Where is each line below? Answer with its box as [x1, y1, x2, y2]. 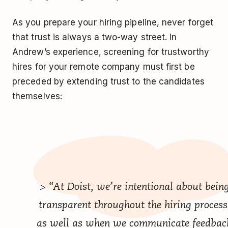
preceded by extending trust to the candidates [12, 76, 205, 87]
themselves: [12, 91, 62, 102]
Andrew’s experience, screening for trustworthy [12, 47, 209, 58]
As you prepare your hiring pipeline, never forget [12, 17, 214, 28]
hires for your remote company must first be [12, 62, 195, 72]
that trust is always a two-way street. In [12, 32, 177, 43]
